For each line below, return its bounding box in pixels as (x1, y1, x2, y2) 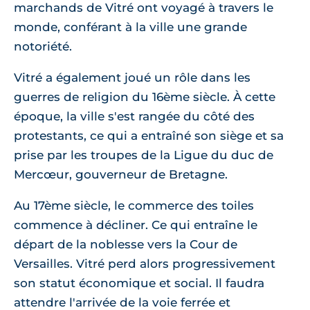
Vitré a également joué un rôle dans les (14, 71, 250, 84)
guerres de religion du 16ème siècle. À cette (14, 90, 275, 104)
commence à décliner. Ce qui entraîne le (14, 218, 257, 232)
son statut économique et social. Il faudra (14, 276, 264, 290)
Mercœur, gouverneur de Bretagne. (14, 167, 228, 181)
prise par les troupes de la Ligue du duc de (14, 148, 273, 162)
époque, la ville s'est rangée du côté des (14, 109, 255, 123)
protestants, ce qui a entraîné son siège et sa (14, 129, 284, 143)
